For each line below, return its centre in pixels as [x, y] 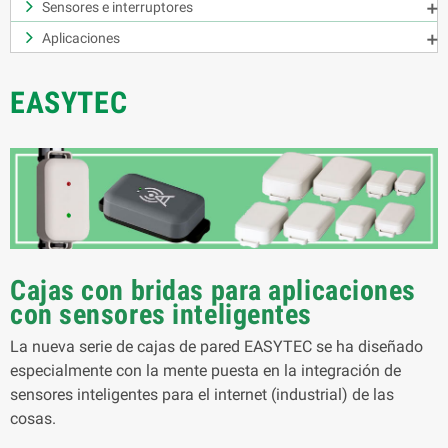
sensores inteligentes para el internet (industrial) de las [202, 394]
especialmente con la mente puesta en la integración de [205, 370]
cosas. [33, 418]
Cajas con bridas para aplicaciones [213, 290]
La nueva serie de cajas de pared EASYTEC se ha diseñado [216, 346]
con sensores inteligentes [161, 314]
